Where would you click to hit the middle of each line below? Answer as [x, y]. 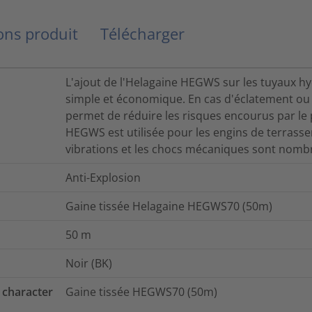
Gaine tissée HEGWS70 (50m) [141, 292]
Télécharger [142, 34]
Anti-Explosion [103, 178]
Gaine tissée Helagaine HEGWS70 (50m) [169, 206]
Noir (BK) [89, 264]
